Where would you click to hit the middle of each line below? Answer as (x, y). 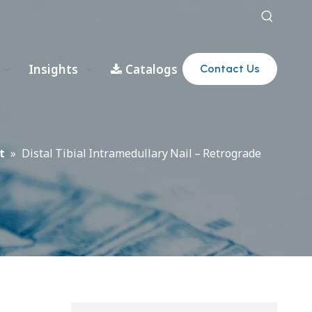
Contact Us (229, 69)
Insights (54, 69)
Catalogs (152, 69)
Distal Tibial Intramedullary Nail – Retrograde (141, 153)
